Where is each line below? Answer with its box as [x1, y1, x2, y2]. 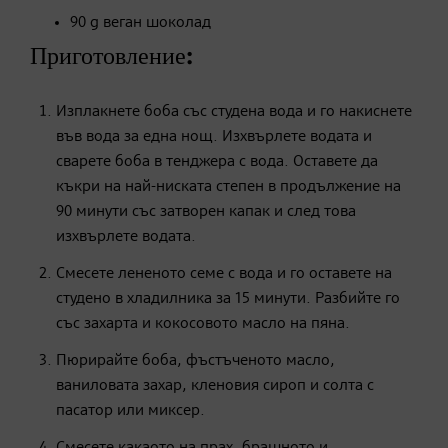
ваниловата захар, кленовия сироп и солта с [56, 377, 374, 394]
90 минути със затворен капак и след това [56, 203, 356, 220]
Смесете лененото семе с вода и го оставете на [56, 265, 392, 282]
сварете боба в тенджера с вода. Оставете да [56, 153, 378, 170]
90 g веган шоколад [70, 14, 211, 31]
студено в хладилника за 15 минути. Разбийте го [56, 290, 400, 307]
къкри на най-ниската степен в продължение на [56, 178, 401, 195]
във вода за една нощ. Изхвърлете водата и [56, 128, 372, 145]
